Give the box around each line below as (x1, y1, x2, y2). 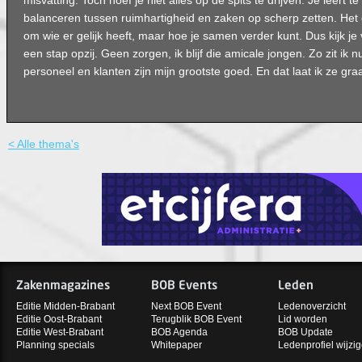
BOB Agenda (151, 326, 208, 339)
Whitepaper (151, 339, 202, 351)
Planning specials (16, 339, 95, 351)
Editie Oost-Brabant (16, 314, 102, 326)
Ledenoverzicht (278, 301, 346, 313)
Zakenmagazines (16, 280, 110, 293)
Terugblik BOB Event (151, 314, 242, 326)
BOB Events (151, 280, 217, 293)
